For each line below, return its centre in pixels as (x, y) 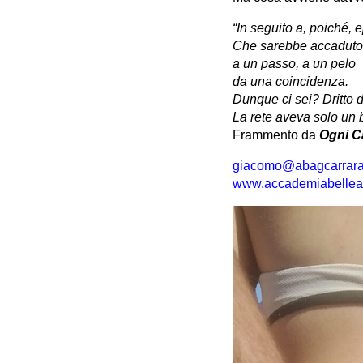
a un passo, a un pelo (294, 64)
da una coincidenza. (290, 81)
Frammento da (276, 135)
